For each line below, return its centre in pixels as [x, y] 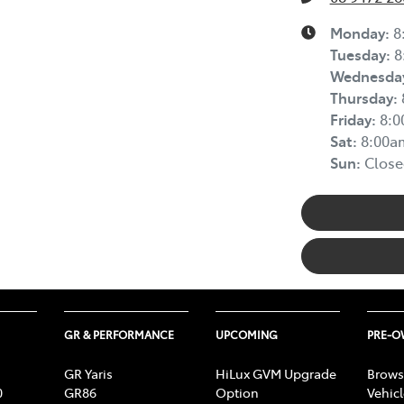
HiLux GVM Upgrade [276, 374]
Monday [357, 33]
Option [237, 393]
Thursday [361, 98]
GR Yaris [88, 374]
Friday [350, 119]
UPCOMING [247, 335]
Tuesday [358, 55]
